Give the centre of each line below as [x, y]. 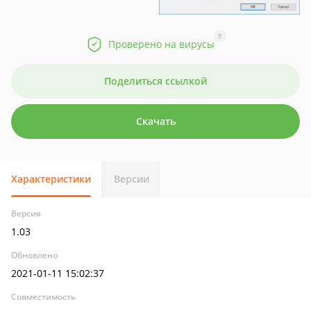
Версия [26, 213]
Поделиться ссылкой [155, 81]
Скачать [155, 121]
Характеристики [51, 179]
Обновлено [34, 255]
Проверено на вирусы [161, 44]
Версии [132, 179]
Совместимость [43, 297]
